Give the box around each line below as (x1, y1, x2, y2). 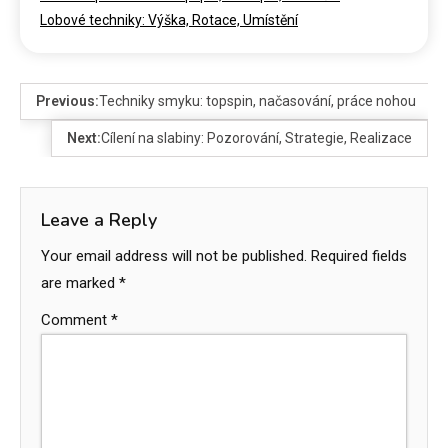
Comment (41, 311, 111, 330)
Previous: (36, 93, 99, 110)
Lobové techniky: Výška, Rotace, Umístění (40, 12, 298, 29)
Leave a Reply (41, 208, 157, 233)
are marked (41, 274, 119, 293)
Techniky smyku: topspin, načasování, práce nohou (99, 93, 416, 110)
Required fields (311, 247, 407, 266)
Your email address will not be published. (41, 247, 307, 266)
